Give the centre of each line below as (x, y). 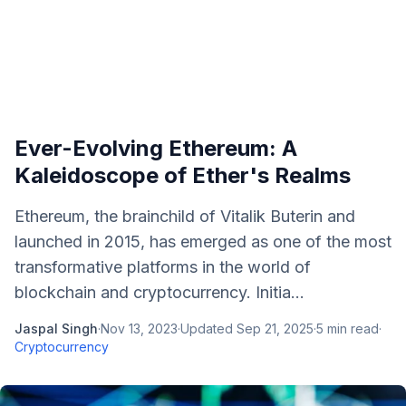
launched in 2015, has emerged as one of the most (203, 242)
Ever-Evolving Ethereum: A (156, 148)
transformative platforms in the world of (163, 267)
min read (351, 329)
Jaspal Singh (56, 329)
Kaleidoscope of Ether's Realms (183, 175)
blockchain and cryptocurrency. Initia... (159, 292)
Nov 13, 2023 (139, 329)
